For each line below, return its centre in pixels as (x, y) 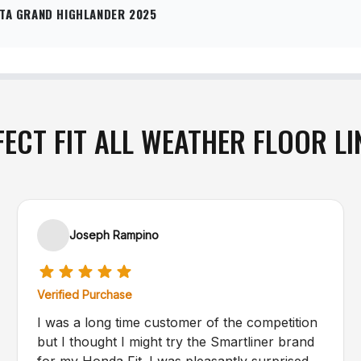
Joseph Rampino (114, 235)
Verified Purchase (85, 295)
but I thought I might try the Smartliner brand (176, 342)
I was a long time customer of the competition (178, 322)
